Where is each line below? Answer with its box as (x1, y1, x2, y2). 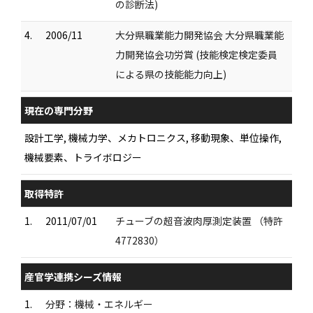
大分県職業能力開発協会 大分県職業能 (115, 27, 284, 42)
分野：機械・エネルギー (45, 296, 153, 311)
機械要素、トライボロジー (24, 150, 142, 164)
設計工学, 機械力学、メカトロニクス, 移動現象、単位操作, (24, 130, 282, 145)
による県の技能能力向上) (115, 66, 226, 81)
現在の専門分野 (24, 103, 93, 117)
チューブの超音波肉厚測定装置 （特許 (115, 213, 283, 228)
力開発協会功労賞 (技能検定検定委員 (115, 47, 277, 61)
